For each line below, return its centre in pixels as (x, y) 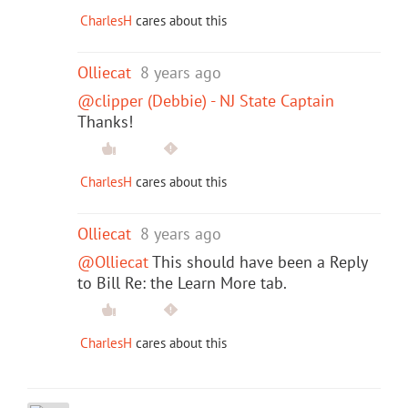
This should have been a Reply (258, 261)
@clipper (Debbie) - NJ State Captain (206, 100)
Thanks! (105, 121)
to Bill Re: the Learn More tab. (182, 282)
